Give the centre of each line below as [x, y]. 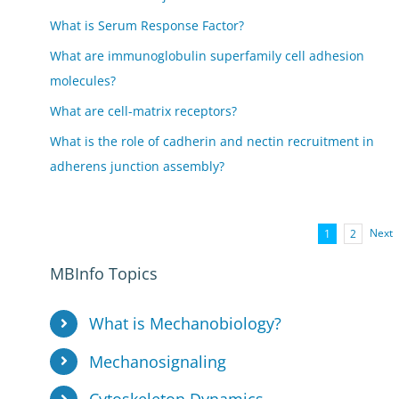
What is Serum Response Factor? [147, 25]
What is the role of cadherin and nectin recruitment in [212, 141]
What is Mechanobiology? [185, 323]
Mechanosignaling [157, 361]
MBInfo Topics [104, 273]
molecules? [83, 81]
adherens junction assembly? [138, 166]
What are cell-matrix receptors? [144, 111]
